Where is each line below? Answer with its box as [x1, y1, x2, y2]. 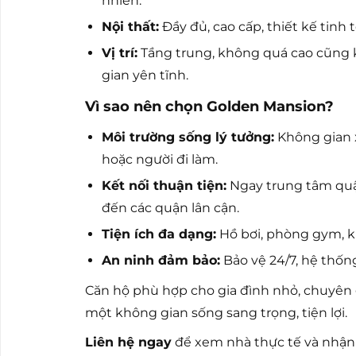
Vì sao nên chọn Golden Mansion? [85, 98, 334, 116]
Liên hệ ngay [85, 335, 172, 350]
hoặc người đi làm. [101, 152, 218, 168]
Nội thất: [101, 18, 159, 34]
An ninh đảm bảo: [101, 253, 220, 269]
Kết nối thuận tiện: [101, 178, 226, 194]
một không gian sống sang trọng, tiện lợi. [85, 304, 347, 320]
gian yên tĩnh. [101, 67, 188, 83]
